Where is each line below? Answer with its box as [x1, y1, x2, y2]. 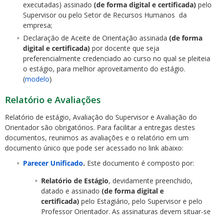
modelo [25, 74, 49, 84]
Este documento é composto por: [87, 158, 194, 168]
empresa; [23, 20, 52, 30]
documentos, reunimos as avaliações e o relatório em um [5, 133, 189, 143]
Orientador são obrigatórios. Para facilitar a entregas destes [5, 123, 195, 132]
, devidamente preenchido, [109, 176, 193, 186]
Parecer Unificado [23, 158, 83, 168]
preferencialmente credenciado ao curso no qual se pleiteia [23, 53, 210, 63]
